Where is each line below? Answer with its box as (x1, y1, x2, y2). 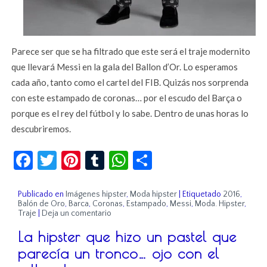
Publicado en (18, 189, 64, 199)
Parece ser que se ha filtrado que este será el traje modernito (11, 45, 251, 57)
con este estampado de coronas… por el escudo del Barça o (11, 92, 243, 103)
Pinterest (80, 143, 157, 167)
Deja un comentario (42, 208, 112, 218)
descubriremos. (11, 123, 72, 134)
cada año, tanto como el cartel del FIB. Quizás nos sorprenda (11, 76, 249, 88)
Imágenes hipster (66, 189, 127, 199)
